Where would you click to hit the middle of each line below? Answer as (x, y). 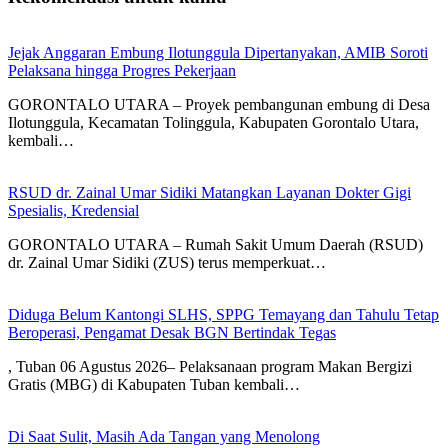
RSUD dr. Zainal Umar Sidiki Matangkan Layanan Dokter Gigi (209, 193)
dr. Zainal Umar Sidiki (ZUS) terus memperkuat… (167, 263)
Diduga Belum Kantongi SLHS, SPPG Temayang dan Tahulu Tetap (223, 315)
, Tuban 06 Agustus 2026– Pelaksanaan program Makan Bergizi (210, 367)
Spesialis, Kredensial (73, 211)
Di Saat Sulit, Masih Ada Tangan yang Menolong (164, 437)
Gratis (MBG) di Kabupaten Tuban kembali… (154, 385)
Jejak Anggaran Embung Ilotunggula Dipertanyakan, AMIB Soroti (218, 53)
